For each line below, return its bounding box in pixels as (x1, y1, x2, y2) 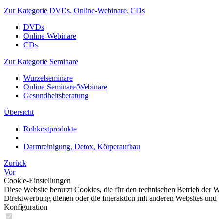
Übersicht (4, 108, 34, 116)
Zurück (4, 159, 26, 167)
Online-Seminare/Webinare (23, 83, 107, 91)
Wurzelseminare (23, 74, 73, 82)
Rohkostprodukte (23, 125, 77, 133)
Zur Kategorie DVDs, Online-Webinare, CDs (4, 6, 145, 15)
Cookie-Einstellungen (4, 176, 71, 185)
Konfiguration (4, 203, 47, 211)
